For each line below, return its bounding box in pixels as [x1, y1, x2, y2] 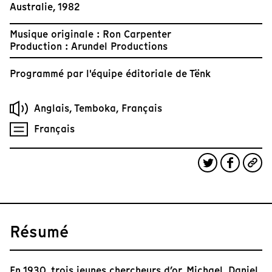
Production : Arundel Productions [10, 39, 168, 54]
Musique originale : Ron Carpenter [10, 27, 171, 42]
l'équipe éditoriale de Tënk [86, 67, 211, 81]
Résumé [10, 220, 69, 243]
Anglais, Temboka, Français [34, 101, 162, 116]
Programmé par [10, 67, 86, 81]
